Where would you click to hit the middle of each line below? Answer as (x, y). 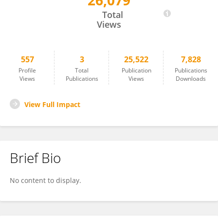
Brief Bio (35, 158)
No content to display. (45, 180)
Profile (27, 70)
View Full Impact (52, 104)
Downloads (191, 79)
